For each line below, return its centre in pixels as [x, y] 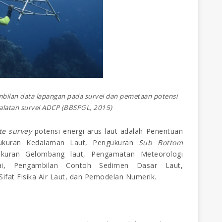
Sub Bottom [161, 143]
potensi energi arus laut [76, 131]
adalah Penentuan [151, 131]
